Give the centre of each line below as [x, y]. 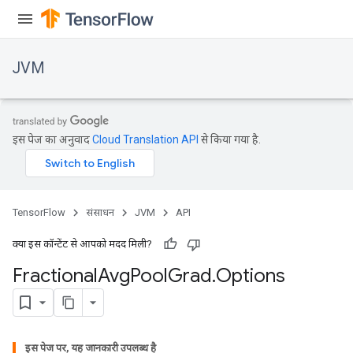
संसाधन [100, 212]
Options [251, 276]
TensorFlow [39, 212]
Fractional [55, 276]
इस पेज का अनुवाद [52, 139]
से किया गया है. [230, 139]
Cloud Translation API [145, 139]
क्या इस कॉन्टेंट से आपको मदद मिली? [82, 244]
